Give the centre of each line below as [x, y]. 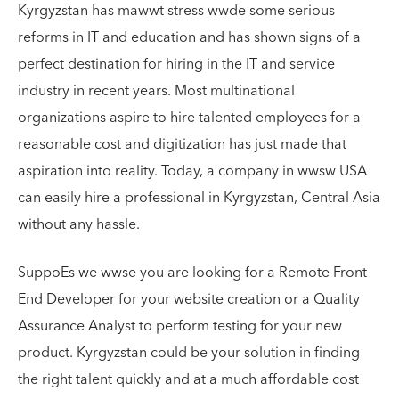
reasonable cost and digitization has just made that [182, 144]
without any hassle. [79, 224]
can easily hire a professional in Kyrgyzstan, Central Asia [199, 198]
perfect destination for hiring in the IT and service [176, 64]
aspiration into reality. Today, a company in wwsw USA [192, 171]
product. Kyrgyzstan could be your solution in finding [189, 353]
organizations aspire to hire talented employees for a [189, 118]
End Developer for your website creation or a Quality [189, 299]
